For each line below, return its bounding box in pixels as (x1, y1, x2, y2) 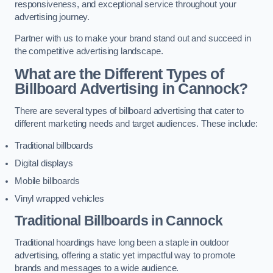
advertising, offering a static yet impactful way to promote (15, 250, 235, 260)
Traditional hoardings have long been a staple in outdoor (15, 237, 229, 247)
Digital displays (15, 158, 73, 168)
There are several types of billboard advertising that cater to (15, 106, 244, 116)
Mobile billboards (15, 175, 80, 186)
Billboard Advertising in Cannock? (15, 80, 248, 97)
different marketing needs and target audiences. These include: (15, 119, 258, 129)
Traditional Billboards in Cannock (15, 213, 223, 229)
